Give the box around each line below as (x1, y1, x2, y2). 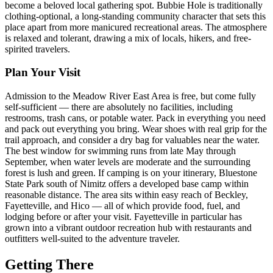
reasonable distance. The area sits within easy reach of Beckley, (5, 190, 248, 200)
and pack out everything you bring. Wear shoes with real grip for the (5, 124, 267, 135)
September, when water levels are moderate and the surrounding (5, 157, 250, 168)
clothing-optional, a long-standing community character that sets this (5, 10, 266, 21)
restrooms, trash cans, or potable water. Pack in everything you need (5, 113, 266, 124)
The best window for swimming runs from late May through (5, 146, 236, 157)
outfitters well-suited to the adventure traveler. (5, 233, 180, 244)
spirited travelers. (5, 43, 70, 54)
